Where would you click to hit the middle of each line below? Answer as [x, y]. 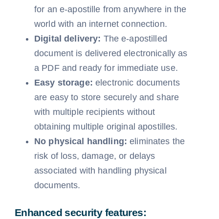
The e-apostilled [134, 39]
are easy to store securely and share [107, 97]
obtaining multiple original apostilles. [106, 127]
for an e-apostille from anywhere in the [110, 9]
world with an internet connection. [100, 24]
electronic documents [138, 83]
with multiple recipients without [95, 112]
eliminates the [156, 141]
